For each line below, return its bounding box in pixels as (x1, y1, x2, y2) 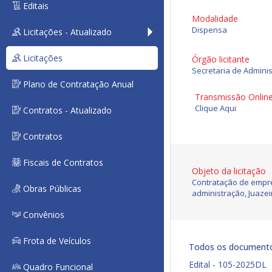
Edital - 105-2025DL (189, 259, 267, 270)
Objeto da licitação (192, 165, 266, 177)
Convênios (21, 209, 64, 220)
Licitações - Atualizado (21, 26, 112, 38)
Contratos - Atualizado (21, 104, 112, 116)
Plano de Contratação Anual (21, 78, 134, 90)
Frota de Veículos (21, 235, 91, 246)
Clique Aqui (195, 103, 236, 114)
